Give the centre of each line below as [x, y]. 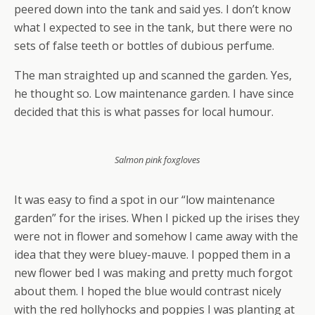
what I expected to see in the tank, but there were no [153, 27]
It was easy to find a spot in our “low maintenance [144, 200]
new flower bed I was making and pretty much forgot [153, 273]
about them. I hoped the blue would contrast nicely [148, 291]
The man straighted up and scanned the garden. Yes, [153, 75]
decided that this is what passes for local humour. [144, 112]
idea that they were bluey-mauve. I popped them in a [152, 255]
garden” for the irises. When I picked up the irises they [157, 218]
